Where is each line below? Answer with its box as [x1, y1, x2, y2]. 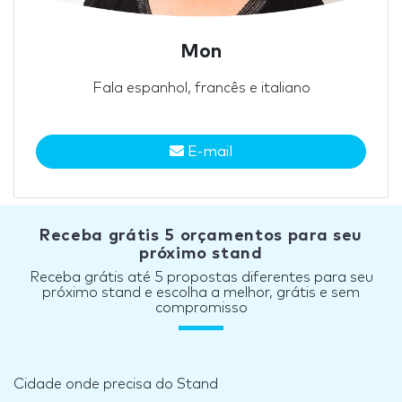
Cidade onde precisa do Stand [13, 376, 218, 391]
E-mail [184, 144, 232, 159]
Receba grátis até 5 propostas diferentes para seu [29, 269, 373, 284]
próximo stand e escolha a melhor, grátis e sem [42, 284, 360, 300]
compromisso [154, 300, 248, 315]
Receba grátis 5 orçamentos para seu [39, 227, 363, 244]
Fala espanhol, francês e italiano [92, 80, 310, 95]
